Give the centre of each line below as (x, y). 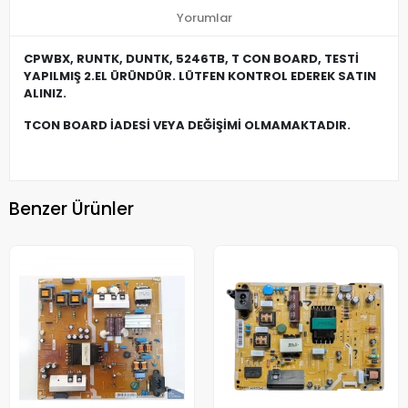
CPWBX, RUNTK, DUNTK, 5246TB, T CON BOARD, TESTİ (191, 59)
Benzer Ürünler (71, 209)
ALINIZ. (45, 94)
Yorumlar (204, 18)
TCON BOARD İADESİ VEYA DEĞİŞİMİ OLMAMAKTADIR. (187, 126)
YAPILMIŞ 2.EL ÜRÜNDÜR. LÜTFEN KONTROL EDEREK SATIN (200, 76)
